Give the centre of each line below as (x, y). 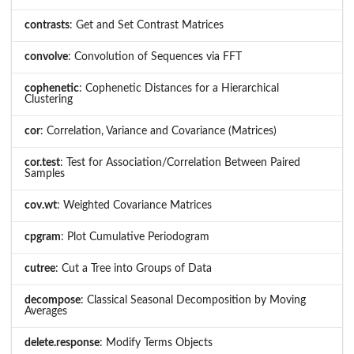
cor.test (42, 163)
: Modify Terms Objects (156, 343)
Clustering (49, 100)
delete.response (62, 343)
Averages (46, 312)
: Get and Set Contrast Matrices (147, 26)
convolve (46, 57)
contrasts (47, 26)
